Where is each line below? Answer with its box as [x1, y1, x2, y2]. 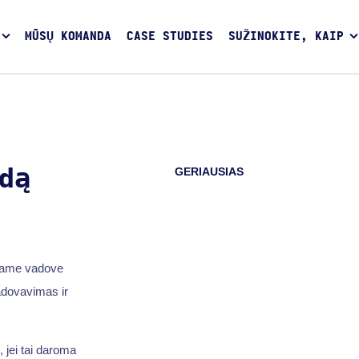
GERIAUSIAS [175, 165, 244, 179]
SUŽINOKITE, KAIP [228, 30, 344, 43]
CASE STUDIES [126, 30, 213, 43]
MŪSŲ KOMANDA [25, 30, 112, 43]
